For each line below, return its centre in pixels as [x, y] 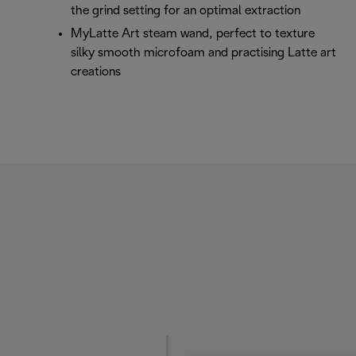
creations [96, 72]
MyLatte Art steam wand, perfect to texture [193, 33]
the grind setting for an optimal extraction [186, 10]
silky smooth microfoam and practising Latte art [203, 52]
